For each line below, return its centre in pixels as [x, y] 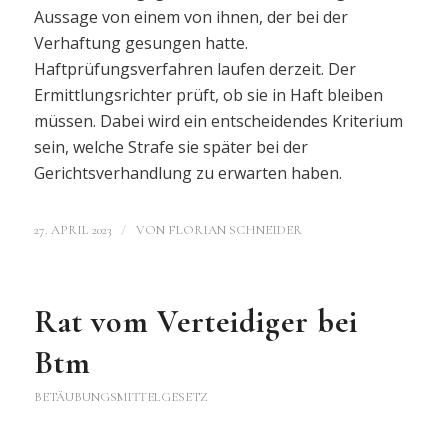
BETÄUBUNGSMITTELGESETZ [120, 397]
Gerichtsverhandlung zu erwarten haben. [187, 172]
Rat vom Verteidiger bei [195, 322]
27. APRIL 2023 [72, 230]
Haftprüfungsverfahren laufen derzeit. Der [194, 68]
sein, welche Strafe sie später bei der [170, 146]
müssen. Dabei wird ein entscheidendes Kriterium [218, 120]
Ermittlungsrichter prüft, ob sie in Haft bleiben [208, 94]
